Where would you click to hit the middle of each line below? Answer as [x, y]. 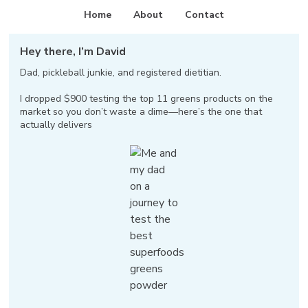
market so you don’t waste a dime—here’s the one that [141, 112]
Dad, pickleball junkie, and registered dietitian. [121, 73]
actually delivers [56, 125]
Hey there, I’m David [73, 52]
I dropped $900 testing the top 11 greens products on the [146, 99]
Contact [205, 15]
